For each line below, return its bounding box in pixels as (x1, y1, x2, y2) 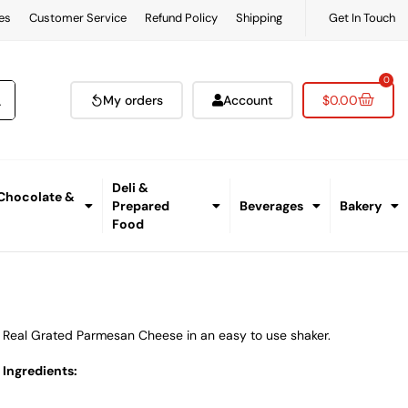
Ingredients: (3, 362, 78, 380)
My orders (103, 92, 164, 109)
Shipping (235, 10, 282, 25)
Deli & (112, 179, 148, 197)
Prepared (112, 198, 169, 215)
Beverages (240, 198, 304, 215)
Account (223, 92, 274, 109)
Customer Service (28, 10, 127, 25)
